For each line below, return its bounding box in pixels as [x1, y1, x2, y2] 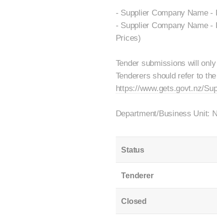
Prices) [115, 33, 141, 43]
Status [121, 145, 144, 154]
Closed [121, 197, 147, 205]
